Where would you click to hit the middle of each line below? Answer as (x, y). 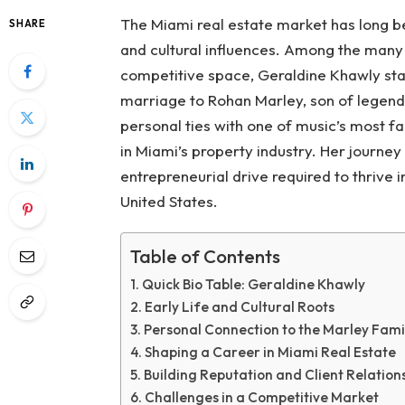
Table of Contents (205, 257)
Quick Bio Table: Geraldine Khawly (253, 285)
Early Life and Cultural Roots (239, 307)
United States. (169, 201)
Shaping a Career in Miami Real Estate (270, 353)
